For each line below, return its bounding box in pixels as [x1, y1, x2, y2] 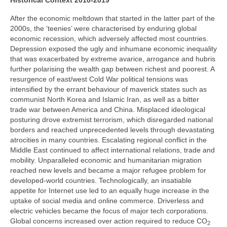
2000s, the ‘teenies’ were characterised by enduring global [10, 24, 197, 33]
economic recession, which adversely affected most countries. [10, 34, 208, 43]
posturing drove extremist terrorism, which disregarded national [10, 116, 213, 124]
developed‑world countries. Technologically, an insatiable [10, 176, 192, 185]
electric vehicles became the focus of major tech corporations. [10, 207, 208, 215]
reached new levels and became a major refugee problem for [10, 166, 206, 175]
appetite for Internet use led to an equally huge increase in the [10, 186, 209, 195]
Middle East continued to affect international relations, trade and [10, 146, 215, 155]
